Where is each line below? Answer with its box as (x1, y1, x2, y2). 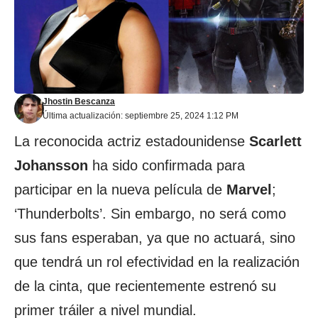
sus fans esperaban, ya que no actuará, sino (14, 230, 295, 246)
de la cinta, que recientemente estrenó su (14, 278, 276, 294)
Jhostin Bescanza (43, 97, 115, 106)
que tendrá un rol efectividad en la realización (14, 254, 300, 270)
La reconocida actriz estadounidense (14, 133, 249, 149)
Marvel (226, 182, 272, 197)
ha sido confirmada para (88, 158, 245, 173)
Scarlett (249, 133, 302, 149)
